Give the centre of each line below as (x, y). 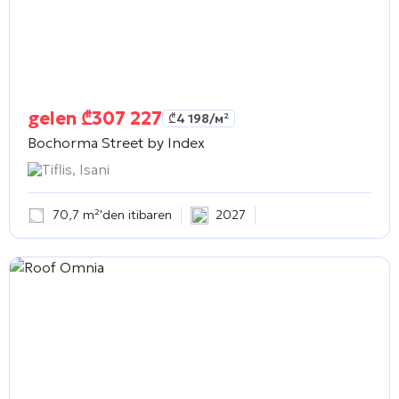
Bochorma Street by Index (116, 142)
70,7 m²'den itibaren (112, 215)
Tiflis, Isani (76, 169)
